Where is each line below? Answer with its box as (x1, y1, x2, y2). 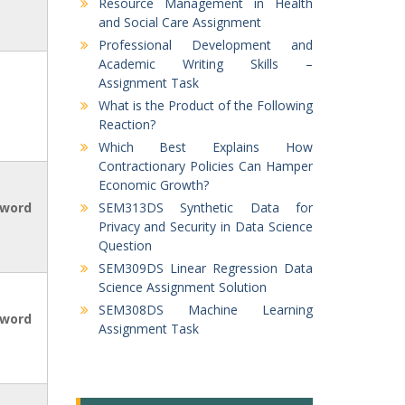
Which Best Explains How (98, 138, 313, 155)
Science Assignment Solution (98, 278, 267, 296)
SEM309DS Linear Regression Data (98, 259, 313, 277)
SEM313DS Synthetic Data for (98, 199, 313, 216)
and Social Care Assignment (98, 14, 261, 31)
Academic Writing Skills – (98, 55, 313, 72)
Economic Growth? (98, 176, 209, 193)
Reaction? (98, 116, 155, 133)
